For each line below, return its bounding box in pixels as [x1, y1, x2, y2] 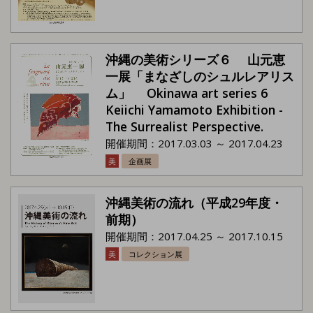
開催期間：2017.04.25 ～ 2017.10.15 [105, 228, 283, 243]
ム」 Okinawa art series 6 [105, 84, 280, 101]
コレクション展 [129, 249, 182, 260]
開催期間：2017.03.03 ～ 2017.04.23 [105, 136, 283, 150]
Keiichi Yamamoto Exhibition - [105, 101, 283, 118]
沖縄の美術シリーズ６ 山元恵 [105, 50, 285, 68]
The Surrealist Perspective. [105, 117, 267, 135]
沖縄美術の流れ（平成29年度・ [105, 194, 283, 211]
